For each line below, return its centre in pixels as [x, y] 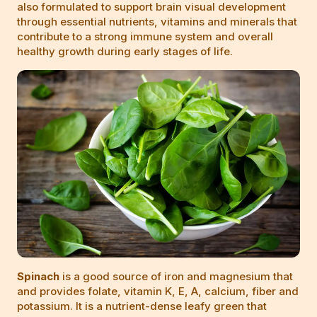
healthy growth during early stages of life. [125, 52]
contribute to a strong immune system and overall [145, 37]
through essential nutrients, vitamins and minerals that [157, 22]
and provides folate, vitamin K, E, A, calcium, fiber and [158, 292]
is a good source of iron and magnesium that [176, 277]
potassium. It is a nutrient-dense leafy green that [142, 306]
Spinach [38, 277]
